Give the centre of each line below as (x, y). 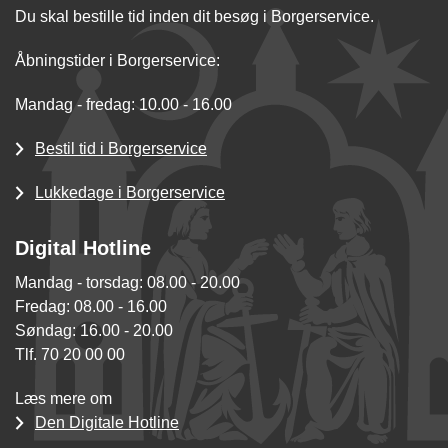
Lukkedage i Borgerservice (130, 193)
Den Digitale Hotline (107, 423)
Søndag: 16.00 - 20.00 (94, 331)
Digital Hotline (83, 248)
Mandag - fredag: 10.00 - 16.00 (123, 105)
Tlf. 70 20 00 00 (70, 355)
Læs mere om (63, 399)
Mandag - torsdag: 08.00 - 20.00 (127, 283)
